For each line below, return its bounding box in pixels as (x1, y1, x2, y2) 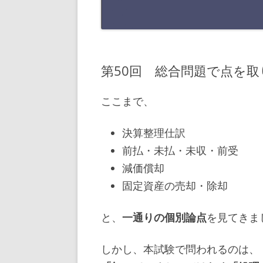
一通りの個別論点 (122, 210, 207, 224)
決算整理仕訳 (122, 125, 186, 140)
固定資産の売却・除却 (122, 178, 228, 193)
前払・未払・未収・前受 (122, 143, 238, 157)
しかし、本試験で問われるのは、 (101, 241, 259, 256)
